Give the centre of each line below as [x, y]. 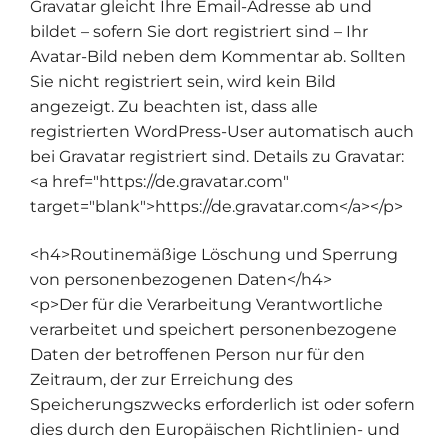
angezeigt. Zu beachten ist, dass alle [174, 107]
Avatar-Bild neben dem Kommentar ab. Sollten [218, 57]
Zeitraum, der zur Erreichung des [161, 379]
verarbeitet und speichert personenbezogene [213, 329]
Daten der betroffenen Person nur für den [197, 354]
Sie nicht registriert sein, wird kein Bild [183, 82]
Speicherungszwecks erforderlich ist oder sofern [222, 404]
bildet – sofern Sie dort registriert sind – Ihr [199, 32]
